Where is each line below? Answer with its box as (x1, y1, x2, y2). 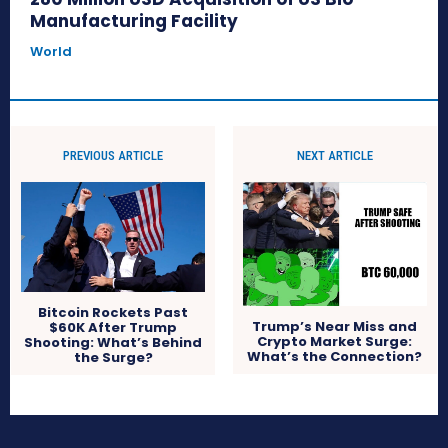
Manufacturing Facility (30, 8, 238, 33)
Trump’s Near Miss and (252, 316, 418, 336)
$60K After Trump (49, 318, 178, 338)
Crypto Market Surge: (257, 331, 413, 351)
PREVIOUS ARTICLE (63, 147, 164, 163)
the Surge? (73, 348, 153, 368)
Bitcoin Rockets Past (38, 303, 189, 323)
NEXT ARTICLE (296, 147, 373, 163)
